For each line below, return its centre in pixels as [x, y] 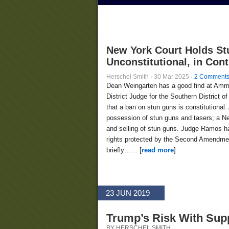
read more [158, 150]
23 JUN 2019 [128, 193]
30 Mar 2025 [171, 77]
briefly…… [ [124, 150]
